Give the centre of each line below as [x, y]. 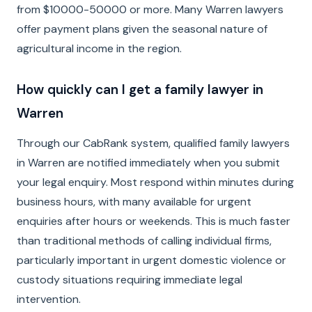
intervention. [49, 299]
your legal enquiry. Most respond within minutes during [155, 182]
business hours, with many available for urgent [134, 202]
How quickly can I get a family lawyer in [140, 89]
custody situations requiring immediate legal [130, 280]
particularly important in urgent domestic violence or [151, 260]
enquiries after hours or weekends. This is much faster [154, 221]
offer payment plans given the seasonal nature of [142, 29]
